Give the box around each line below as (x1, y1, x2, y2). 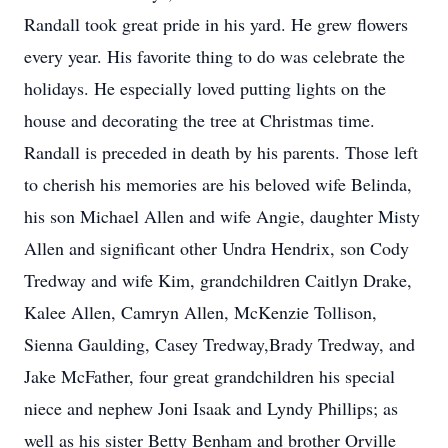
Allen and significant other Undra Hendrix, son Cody (24, 236, 409, 260)
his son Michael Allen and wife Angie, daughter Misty (24, 204, 420, 228)
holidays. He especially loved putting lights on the (24, 76, 386, 100)
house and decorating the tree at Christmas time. (24, 108, 375, 132)
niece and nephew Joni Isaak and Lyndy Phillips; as (24, 396, 398, 420)
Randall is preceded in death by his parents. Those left (24, 140, 418, 164)
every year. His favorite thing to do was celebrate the (24, 44, 405, 68)
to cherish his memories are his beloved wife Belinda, (24, 172, 412, 196)
